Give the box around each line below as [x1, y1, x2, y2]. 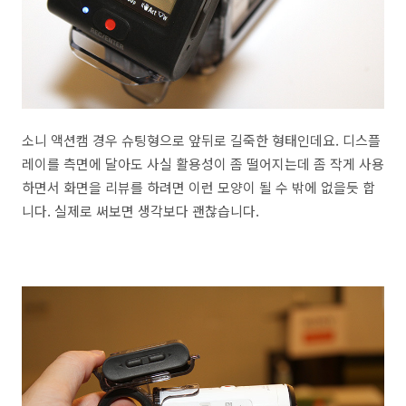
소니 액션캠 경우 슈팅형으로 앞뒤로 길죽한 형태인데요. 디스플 [22, 130, 381, 150]
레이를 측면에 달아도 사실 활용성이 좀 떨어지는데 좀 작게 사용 [22, 154, 384, 174]
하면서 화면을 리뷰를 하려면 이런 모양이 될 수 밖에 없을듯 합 [22, 178, 375, 198]
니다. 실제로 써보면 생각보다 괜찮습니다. [22, 201, 259, 221]
